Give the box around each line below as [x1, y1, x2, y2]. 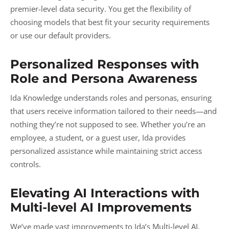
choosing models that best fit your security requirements [10, 17, 210, 28]
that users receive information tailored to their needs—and [10, 105, 217, 116]
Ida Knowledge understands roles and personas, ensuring [10, 92, 212, 103]
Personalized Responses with [10, 57, 199, 72]
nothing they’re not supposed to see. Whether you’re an [10, 119, 205, 129]
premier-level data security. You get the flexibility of [10, 4, 191, 14]
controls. [10, 158, 41, 169]
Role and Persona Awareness [10, 71, 197, 86]
